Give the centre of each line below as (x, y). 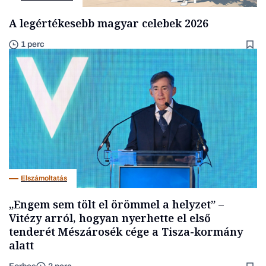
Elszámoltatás (44, 178)
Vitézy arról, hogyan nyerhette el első (110, 218)
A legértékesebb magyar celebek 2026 (109, 23)
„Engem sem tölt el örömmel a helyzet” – (116, 204)
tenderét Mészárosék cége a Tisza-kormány (126, 231)
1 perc (33, 44)
